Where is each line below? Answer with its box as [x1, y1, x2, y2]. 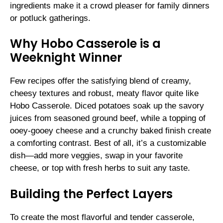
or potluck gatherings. [10, 13, 91, 23]
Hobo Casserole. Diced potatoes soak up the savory [10, 101, 204, 111]
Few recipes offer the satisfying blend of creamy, [10, 76, 191, 86]
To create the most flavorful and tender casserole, [10, 212, 195, 222]
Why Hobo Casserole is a [10, 35, 161, 52]
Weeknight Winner [10, 49, 122, 66]
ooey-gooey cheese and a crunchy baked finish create [10, 126, 211, 136]
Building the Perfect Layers [10, 185, 173, 202]
